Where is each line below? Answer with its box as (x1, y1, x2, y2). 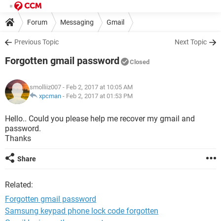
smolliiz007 (30, 83, 61, 91)
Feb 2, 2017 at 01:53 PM (66, 92, 133, 100)
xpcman (39, 92, 61, 100)
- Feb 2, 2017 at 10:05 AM (61, 83, 133, 91)
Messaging (60, 18, 94, 26)
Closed (130, 58, 149, 66)
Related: (5, 180, 33, 189)
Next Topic (175, 38, 207, 46)
